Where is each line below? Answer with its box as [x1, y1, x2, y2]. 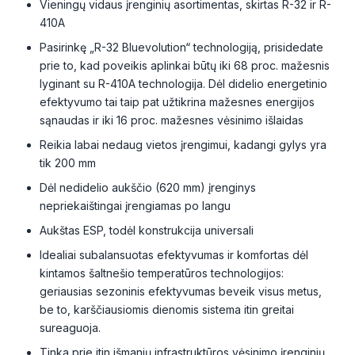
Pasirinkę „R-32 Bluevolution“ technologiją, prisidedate [40, 40, 323, 54]
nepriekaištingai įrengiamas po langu [40, 198, 231, 212]
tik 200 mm [40, 155, 96, 170]
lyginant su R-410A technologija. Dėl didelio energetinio [40, 76, 327, 90]
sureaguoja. [40, 320, 101, 334]
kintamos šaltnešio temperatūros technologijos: [40, 265, 284, 280]
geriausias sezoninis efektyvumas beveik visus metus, [40, 284, 322, 298]
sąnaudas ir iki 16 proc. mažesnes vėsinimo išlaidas [40, 113, 303, 127]
